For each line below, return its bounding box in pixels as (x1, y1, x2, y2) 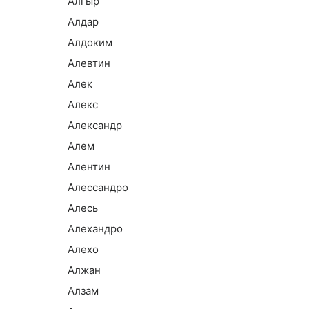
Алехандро (68, 222, 123, 235)
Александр (68, 119, 122, 132)
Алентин (68, 160, 110, 173)
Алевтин (68, 57, 110, 70)
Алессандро (68, 181, 128, 194)
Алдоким (68, 36, 112, 49)
